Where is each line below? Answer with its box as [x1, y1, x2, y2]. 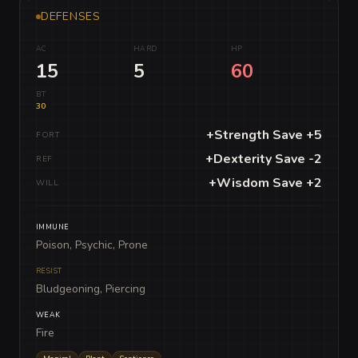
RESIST [36, 266, 62, 276]
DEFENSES [41, 9, 101, 25]
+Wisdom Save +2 [209, 174, 322, 193]
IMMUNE [36, 222, 70, 233]
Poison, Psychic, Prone [36, 237, 148, 253]
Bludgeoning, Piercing [36, 281, 145, 297]
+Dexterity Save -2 [205, 150, 322, 169]
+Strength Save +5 [206, 126, 322, 145]
